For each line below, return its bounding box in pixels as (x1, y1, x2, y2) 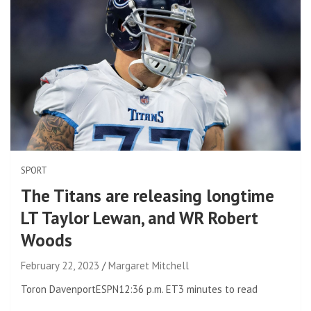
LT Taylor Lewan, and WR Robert (21, 206, 258, 229)
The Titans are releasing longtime (21, 184, 274, 207)
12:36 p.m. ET (119, 282, 178, 296)
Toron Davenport (21, 282, 96, 296)
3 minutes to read (178, 282, 258, 296)
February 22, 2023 (21, 258, 99, 272)
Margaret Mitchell (108, 258, 189, 272)
